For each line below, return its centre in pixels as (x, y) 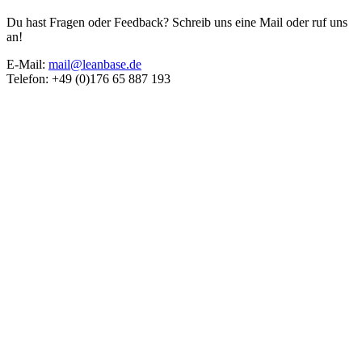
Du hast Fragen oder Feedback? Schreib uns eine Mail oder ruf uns (177, 22)
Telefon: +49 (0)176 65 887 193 (88, 78)
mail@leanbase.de (95, 64)
